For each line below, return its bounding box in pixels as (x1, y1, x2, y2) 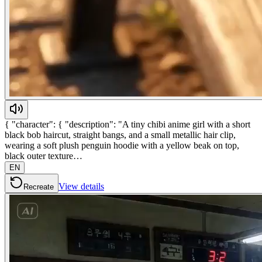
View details (58, 181, 104, 191)
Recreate (23, 182, 54, 191)
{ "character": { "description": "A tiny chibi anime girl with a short (5, 119, 250, 129)
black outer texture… (5, 150, 82, 161)
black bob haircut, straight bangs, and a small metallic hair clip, (5, 129, 236, 140)
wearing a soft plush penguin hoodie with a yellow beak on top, (5, 140, 239, 150)
